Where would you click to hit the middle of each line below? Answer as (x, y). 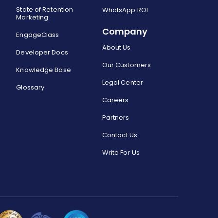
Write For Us (121, 153)
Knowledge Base (44, 70)
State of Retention (45, 9)
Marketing (32, 17)
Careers (115, 100)
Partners (116, 118)
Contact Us (119, 135)
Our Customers (127, 65)
